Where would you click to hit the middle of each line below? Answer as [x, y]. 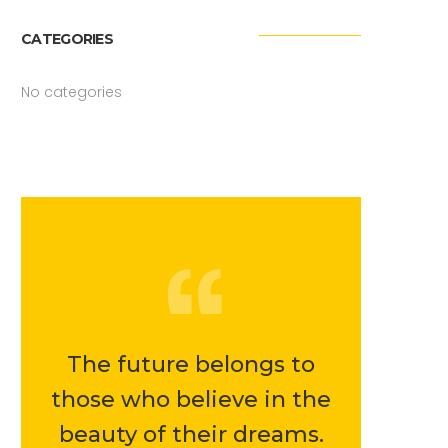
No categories [72, 92]
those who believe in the [191, 399]
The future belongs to [191, 364]
